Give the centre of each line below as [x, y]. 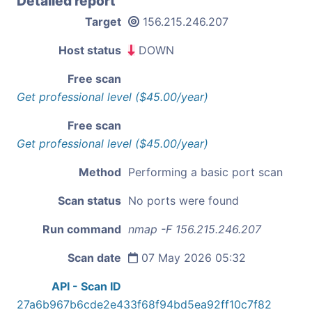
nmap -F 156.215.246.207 [195, 229]
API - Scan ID [86, 286]
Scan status [89, 200]
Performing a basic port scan [205, 172]
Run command [82, 229]
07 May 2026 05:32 [192, 257]
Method [100, 172]
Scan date [94, 257]
